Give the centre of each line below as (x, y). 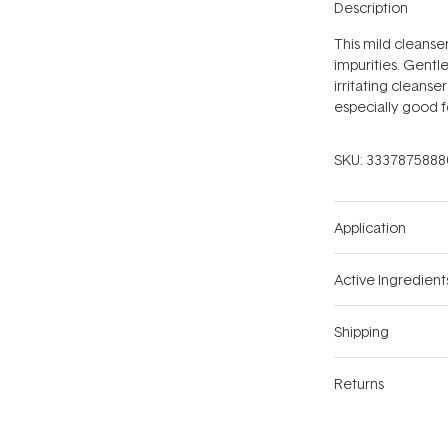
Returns (359, 384)
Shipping (361, 332)
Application (370, 228)
